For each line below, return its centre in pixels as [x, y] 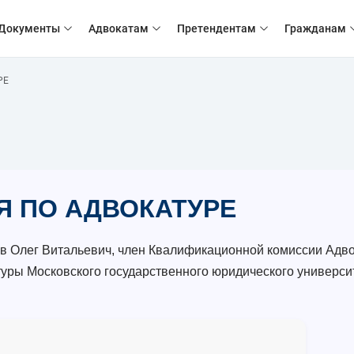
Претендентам [217, 28]
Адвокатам [119, 28]
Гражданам [316, 28]
